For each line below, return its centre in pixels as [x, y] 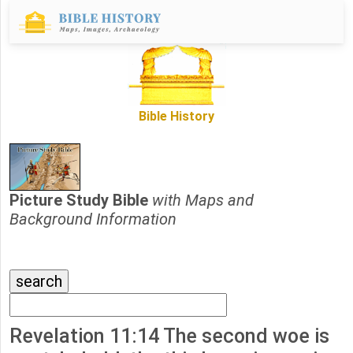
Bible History [176, 117]
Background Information [93, 219]
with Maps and [203, 201]
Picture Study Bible [81, 201]
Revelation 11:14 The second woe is [169, 336]
